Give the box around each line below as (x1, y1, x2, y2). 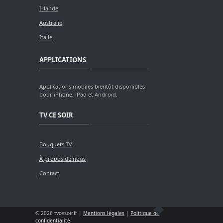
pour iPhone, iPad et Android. (39, 90, 118, 98)
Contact (39, 169, 60, 177)
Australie (39, 18, 63, 26)
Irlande (39, 4, 59, 12)
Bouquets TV (39, 140, 73, 148)
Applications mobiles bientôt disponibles (39, 82, 145, 90)
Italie (39, 33, 53, 41)
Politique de (130, 209, 160, 217)
